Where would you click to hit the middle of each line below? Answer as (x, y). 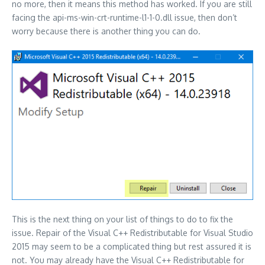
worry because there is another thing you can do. (106, 31)
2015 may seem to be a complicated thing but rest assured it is (132, 246)
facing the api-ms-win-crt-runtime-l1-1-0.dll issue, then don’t (125, 18)
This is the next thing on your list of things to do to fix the (122, 219)
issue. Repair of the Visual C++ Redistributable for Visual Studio (132, 232)
